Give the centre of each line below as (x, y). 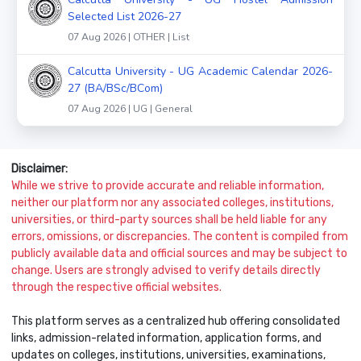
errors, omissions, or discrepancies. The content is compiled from (180, 236)
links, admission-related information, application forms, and (166, 338)
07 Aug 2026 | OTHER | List (129, 37)
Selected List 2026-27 (124, 16)
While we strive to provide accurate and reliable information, (168, 185)
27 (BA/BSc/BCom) (115, 88)
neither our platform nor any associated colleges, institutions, (172, 202)
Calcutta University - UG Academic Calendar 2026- (200, 71)
